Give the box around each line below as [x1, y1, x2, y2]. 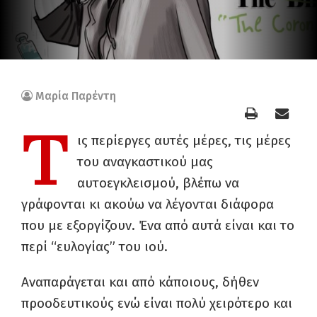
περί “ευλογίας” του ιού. [21, 238, 168, 255]
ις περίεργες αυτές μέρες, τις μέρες [77, 132, 291, 149]
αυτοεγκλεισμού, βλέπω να [77, 175, 239, 191]
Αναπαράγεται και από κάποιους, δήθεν [21, 274, 259, 290]
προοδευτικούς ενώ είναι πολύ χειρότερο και [21, 295, 292, 311]
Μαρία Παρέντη [35, 89, 116, 103]
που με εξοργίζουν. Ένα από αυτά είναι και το [21, 217, 294, 234]
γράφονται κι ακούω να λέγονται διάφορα [21, 196, 274, 212]
